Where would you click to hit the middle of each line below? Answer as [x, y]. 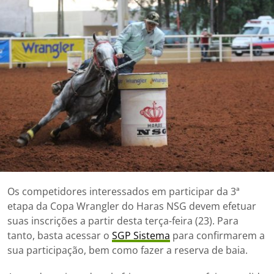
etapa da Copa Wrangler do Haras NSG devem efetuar [132, 206]
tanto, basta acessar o [60, 235]
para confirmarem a [217, 235]
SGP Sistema [141, 235]
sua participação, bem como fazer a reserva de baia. [128, 250]
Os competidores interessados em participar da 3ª [124, 191]
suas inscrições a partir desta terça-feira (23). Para [123, 220]
